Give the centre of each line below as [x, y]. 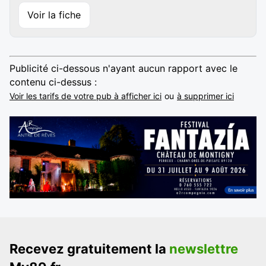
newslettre [204, 249]
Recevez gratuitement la [89, 249]
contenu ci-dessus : [53, 82]
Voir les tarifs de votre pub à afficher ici [85, 96]
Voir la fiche [54, 15]
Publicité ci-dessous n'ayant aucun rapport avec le [123, 68]
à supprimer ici [205, 96]
